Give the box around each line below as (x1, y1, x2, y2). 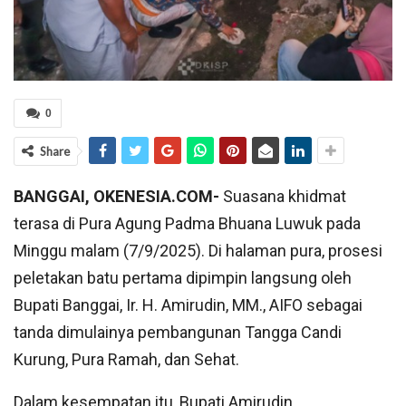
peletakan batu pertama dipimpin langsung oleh (14, 268, 352, 288)
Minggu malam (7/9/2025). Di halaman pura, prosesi (14, 241, 382, 261)
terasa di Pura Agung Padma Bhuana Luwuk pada (14, 214, 361, 234)
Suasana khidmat (219, 187, 346, 207)
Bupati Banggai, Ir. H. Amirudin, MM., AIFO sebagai (14, 295, 362, 315)
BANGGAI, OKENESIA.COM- (14, 187, 219, 207)
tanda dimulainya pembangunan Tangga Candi (14, 323, 342, 343)
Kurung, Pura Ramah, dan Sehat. (14, 350, 239, 370)
